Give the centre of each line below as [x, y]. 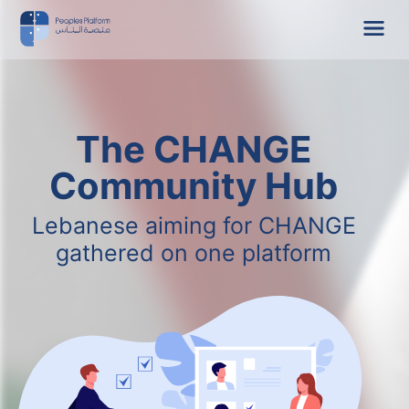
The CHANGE [194, 149]
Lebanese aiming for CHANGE [194, 225]
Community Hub [194, 186]
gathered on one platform [194, 253]
